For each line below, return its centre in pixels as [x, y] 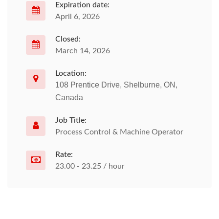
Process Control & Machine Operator [119, 132]
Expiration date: [82, 5]
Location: [71, 73]
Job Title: [71, 120]
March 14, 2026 [83, 51]
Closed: [68, 39]
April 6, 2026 [77, 17]
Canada [69, 98]
